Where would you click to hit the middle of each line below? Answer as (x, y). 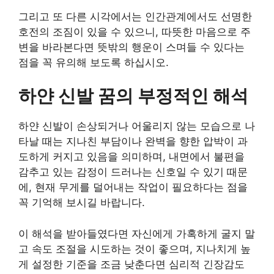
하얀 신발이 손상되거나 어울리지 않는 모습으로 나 (137, 126)
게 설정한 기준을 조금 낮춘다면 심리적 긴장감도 (131, 264)
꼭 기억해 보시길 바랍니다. (82, 202)
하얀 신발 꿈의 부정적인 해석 (133, 96)
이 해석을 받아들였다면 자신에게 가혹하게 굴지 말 (137, 233)
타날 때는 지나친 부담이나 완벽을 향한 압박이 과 (133, 141)
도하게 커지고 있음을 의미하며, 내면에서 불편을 (131, 157)
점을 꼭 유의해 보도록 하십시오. (94, 62)
